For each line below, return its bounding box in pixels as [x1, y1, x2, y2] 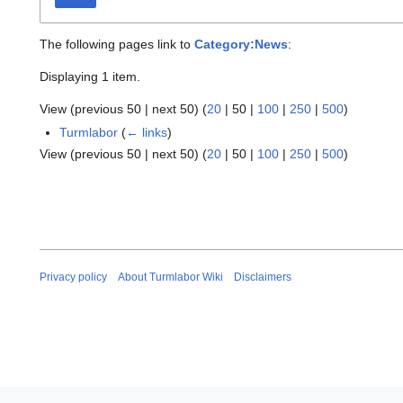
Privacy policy [40, 271, 107, 284]
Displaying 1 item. [40, 69, 140, 85]
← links [126, 125, 168, 140]
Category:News [194, 37, 288, 52]
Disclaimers [234, 271, 291, 284]
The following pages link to [40, 37, 194, 52]
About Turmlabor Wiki [118, 271, 223, 284]
